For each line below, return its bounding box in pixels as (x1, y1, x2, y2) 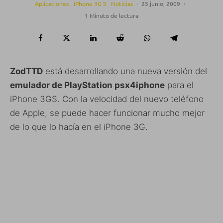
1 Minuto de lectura (85, 11, 138, 19)
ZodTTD (10, 66, 43, 76)
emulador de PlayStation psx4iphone (10, 80, 165, 90)
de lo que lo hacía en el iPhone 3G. (10, 122, 148, 132)
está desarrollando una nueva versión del (43, 66, 207, 76)
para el (165, 80, 194, 90)
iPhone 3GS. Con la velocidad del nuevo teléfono (10, 94, 204, 104)
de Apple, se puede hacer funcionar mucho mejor (10, 108, 205, 118)
